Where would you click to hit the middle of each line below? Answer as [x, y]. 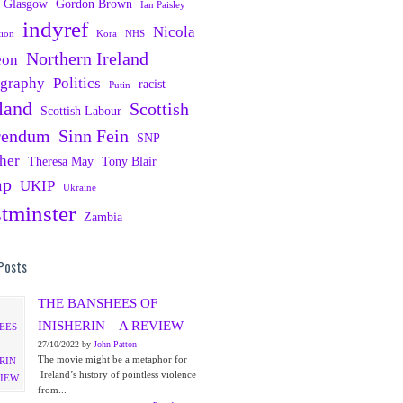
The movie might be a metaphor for [112, 359]
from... [52, 390]
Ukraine [80, 188]
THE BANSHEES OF [98, 303]
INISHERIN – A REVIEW [111, 326]
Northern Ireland [87, 59]
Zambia [103, 217]
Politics [77, 83]
